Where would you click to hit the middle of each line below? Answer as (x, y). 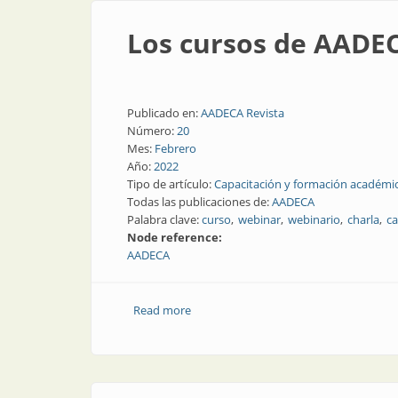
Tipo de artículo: (171, 184)
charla (363, 219)
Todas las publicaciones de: (199, 202)
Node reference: (176, 237)
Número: (152, 131)
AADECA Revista (243, 113)
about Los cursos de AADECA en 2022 (288, 310)
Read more (162, 310)
